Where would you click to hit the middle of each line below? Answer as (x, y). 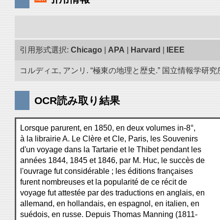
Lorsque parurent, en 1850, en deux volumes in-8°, (108, 128)
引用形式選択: (45, 50)
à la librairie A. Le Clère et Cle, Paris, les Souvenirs (109, 139)
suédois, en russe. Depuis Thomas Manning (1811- (109, 214)
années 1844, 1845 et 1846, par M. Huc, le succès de (112, 160)
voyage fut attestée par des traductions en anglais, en (112, 193)
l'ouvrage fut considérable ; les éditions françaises (107, 171)
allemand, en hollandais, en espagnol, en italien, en (110, 204)
